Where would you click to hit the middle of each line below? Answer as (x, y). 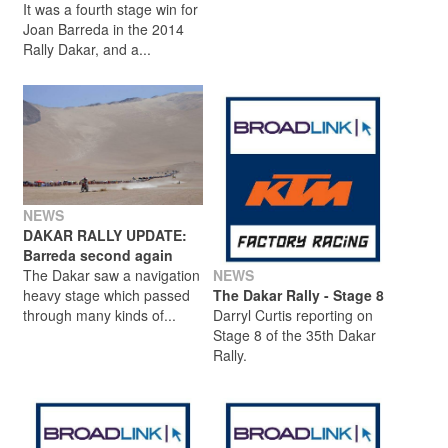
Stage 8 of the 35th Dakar (294, 334)
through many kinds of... (99, 314)
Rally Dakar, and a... (87, 48)
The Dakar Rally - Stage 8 (298, 294)
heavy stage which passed (106, 294)
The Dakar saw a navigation (111, 274)
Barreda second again (98, 254)
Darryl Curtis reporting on (293, 314)
